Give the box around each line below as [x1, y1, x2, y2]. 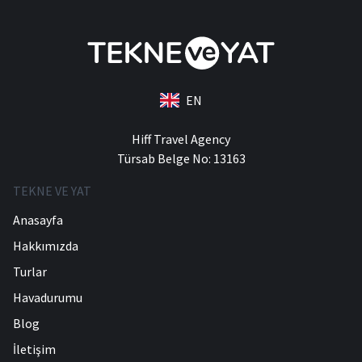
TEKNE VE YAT [13, 183, 91, 200]
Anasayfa [13, 212, 63, 229]
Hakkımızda [13, 238, 78, 255]
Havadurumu [13, 289, 82, 306]
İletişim [13, 341, 56, 358]
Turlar [13, 263, 47, 280]
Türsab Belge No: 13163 [116, 150, 246, 167]
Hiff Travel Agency [132, 131, 230, 148]
